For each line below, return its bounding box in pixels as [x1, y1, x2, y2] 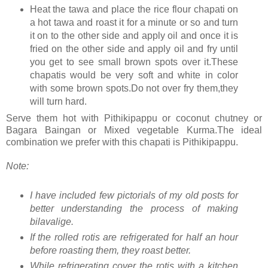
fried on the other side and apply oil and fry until [29, 43, 239, 54]
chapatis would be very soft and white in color [29, 69, 239, 80]
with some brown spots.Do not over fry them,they [29, 83, 239, 93]
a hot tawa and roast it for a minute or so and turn [29, 17, 239, 28]
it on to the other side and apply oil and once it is [29, 30, 239, 41]
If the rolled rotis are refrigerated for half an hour [29, 232, 239, 243]
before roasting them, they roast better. [29, 245, 191, 256]
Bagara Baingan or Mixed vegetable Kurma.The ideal [6, 125, 262, 136]
